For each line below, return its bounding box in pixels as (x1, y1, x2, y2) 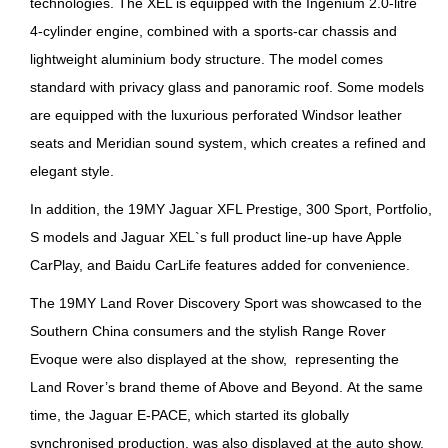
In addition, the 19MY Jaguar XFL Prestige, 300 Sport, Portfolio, (30, 201, 433, 218)
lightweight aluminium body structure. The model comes (30, 51, 384, 68)
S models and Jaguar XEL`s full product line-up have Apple (30, 229, 403, 246)
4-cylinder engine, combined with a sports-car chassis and (30, 23, 398, 40)
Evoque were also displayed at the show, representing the (30, 351, 400, 368)
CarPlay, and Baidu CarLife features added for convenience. (30, 257, 411, 274)
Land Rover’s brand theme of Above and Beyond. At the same (30, 379, 424, 396)
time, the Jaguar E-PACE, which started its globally (30, 407, 350, 424)
